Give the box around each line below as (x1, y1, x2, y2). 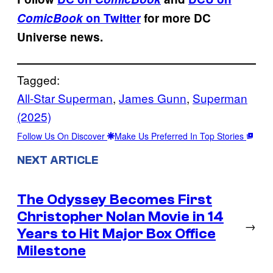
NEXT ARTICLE (17, 153, 98, 167)
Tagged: (17, 71, 60, 88)
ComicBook (17, 9, 83, 26)
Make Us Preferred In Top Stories (115, 129, 246, 142)
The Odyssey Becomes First (17, 191, 212, 208)
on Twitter (83, 9, 141, 26)
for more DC (141, 9, 211, 26)
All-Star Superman (17, 89, 113, 106)
